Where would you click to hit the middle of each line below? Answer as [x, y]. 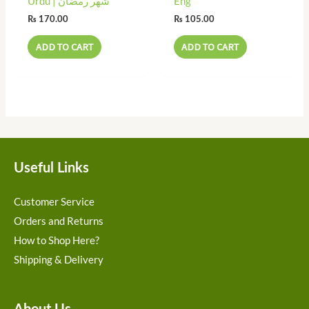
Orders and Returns [59, 221]
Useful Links [51, 169]
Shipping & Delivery [59, 260]
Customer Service [54, 202]
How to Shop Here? [57, 240]
